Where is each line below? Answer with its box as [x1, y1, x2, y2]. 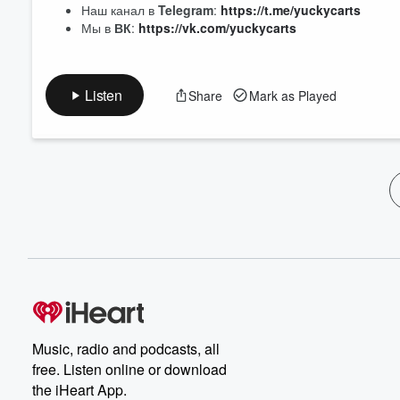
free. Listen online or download [32, 359, 227, 379]
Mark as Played [248, 86, 337, 104]
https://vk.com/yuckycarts [138, 19, 296, 37]
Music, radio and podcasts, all [32, 338, 220, 359]
